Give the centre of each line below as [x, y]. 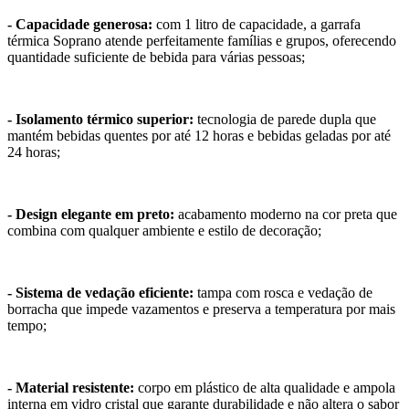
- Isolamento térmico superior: [100, 119]
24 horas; [34, 152]
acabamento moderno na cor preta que [286, 214]
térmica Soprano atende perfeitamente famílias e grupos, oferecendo [202, 40]
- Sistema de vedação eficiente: [100, 292]
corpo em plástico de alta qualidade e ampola [265, 387]
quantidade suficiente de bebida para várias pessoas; [156, 57]
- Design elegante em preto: [91, 214]
